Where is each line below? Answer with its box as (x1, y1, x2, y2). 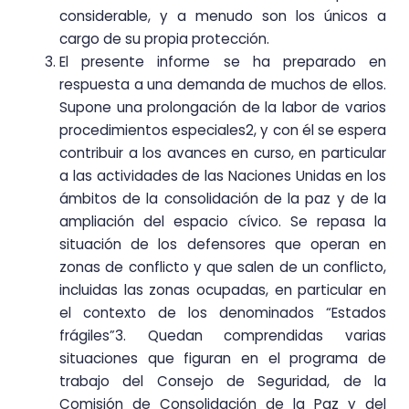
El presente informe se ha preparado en (59, 52, 386, 72)
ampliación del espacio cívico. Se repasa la (59, 212, 386, 232)
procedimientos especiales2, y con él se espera (59, 121, 386, 141)
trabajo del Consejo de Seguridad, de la (59, 372, 386, 392)
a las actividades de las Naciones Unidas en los (59, 166, 386, 186)
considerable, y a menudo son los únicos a (59, 6, 386, 26)
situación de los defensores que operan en (59, 235, 386, 255)
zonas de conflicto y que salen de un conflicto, (59, 257, 386, 278)
